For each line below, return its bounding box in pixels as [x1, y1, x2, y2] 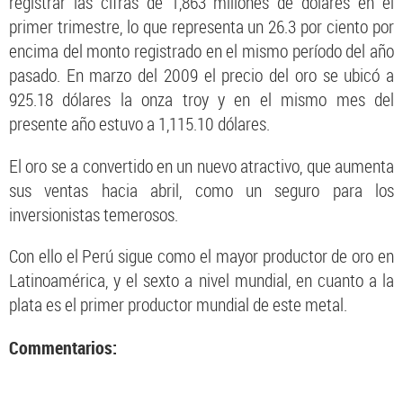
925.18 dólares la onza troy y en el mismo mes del [9, 88, 394, 112]
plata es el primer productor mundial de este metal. [9, 293, 347, 317]
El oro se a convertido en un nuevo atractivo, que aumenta [9, 154, 394, 178]
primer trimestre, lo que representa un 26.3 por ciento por [9, 15, 394, 39]
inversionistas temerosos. [9, 202, 178, 227]
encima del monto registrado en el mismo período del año [9, 40, 394, 63]
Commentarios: [9, 336, 117, 360]
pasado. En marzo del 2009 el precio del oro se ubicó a [9, 64, 394, 87]
